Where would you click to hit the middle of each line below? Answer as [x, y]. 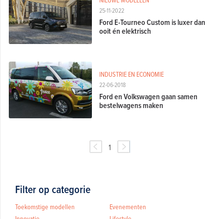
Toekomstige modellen [45, 206]
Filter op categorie [53, 189]
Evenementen [128, 206]
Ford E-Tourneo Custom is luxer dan [152, 22]
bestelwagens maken [131, 105]
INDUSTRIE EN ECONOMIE [131, 74]
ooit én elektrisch [125, 31]
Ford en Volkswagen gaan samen [148, 96]
